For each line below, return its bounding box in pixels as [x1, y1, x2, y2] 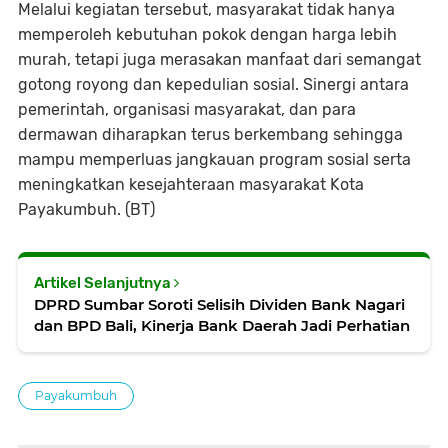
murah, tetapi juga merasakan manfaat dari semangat [18, 50, 421, 70]
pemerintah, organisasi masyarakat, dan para [18, 100, 356, 120]
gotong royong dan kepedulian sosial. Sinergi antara [18, 75, 409, 95]
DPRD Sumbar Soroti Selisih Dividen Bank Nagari [34, 295, 405, 315]
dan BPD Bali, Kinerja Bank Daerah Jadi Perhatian [34, 316, 410, 336]
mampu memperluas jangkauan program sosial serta [18, 150, 411, 170]
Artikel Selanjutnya [34, 274, 174, 293]
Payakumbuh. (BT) [18, 200, 155, 220]
